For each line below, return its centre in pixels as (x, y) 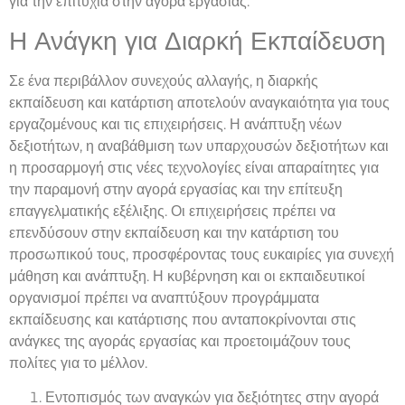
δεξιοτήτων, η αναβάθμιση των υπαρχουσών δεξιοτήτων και (199, 146)
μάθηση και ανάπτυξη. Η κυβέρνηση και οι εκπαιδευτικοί (187, 276)
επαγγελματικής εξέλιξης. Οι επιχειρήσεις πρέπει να (172, 211)
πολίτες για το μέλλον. (78, 363)
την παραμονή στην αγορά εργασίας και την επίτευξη (176, 189)
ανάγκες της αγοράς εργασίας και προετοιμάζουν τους (180, 341)
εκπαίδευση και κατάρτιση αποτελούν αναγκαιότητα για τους (199, 102)
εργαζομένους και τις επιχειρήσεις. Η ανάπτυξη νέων (175, 124)
